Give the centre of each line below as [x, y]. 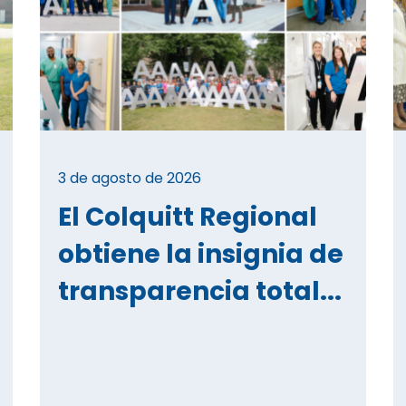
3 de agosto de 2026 [130, 178]
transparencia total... [200, 291]
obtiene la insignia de [201, 254]
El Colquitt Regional [188, 217]
